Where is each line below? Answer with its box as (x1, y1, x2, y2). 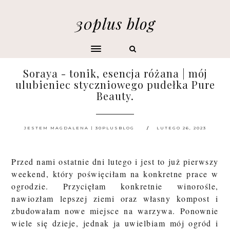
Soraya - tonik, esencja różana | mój (23, 66, 207, 80)
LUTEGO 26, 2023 (156, 125, 206, 130)
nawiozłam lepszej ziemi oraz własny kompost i (11, 193, 219, 204)
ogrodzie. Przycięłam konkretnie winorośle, (11, 181, 219, 191)
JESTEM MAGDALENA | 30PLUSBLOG (24, 125, 135, 130)
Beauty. (96, 89, 134, 103)
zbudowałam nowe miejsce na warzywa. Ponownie (11, 205, 219, 216)
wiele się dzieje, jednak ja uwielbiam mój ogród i (11, 218, 219, 228)
